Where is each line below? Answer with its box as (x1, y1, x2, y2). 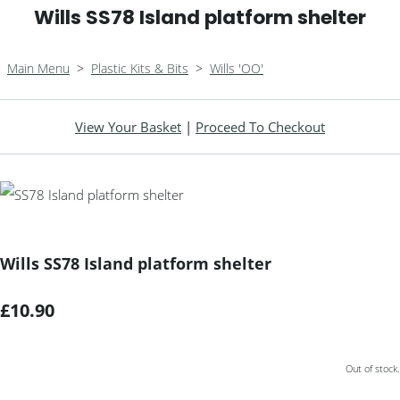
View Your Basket (75, 118, 181, 136)
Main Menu (7, 60, 70, 77)
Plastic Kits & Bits (91, 60, 188, 77)
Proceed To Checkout (196, 118, 325, 136)
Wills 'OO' (210, 60, 263, 77)
